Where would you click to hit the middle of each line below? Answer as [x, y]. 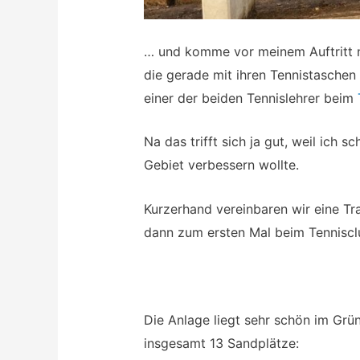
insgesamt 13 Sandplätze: [221, 343]
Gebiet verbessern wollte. [221, 165]
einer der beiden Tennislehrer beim [250, 98]
